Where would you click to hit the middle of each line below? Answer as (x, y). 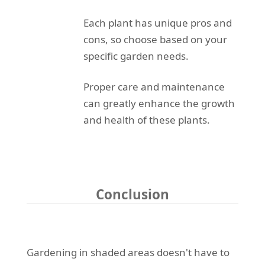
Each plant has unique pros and (157, 23)
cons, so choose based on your (155, 40)
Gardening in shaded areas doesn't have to (128, 253)
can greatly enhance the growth (159, 104)
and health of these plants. (146, 120)
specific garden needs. (136, 56)
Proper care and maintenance (154, 87)
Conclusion (132, 195)
